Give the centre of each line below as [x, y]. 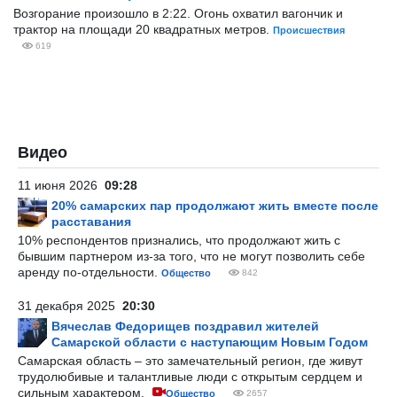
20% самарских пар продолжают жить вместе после [215, 206]
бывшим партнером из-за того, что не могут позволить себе [191, 256]
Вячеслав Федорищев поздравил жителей [185, 326]
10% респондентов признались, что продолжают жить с [179, 240]
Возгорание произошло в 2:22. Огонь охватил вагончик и [178, 13]
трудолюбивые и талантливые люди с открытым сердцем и [190, 377]
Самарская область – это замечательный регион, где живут [190, 361]
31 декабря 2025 [70, 306]
